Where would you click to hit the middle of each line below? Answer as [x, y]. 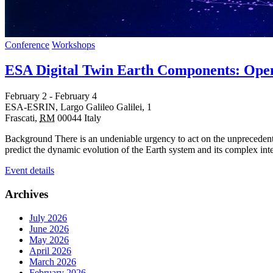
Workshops [73, 44]
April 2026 [50, 250]
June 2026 [49, 229]
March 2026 [53, 261]
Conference [27, 44]
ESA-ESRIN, [33, 107]
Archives [27, 194]
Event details [30, 171]
